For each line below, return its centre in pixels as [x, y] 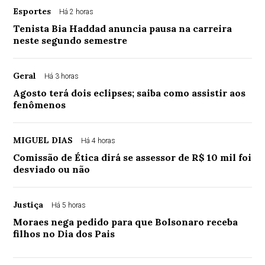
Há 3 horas [62, 76]
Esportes [32, 11]
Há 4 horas [98, 140]
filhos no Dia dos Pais [64, 233]
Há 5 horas [69, 205]
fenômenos [40, 104]
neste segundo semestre [70, 40]
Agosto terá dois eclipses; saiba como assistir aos [130, 93]
